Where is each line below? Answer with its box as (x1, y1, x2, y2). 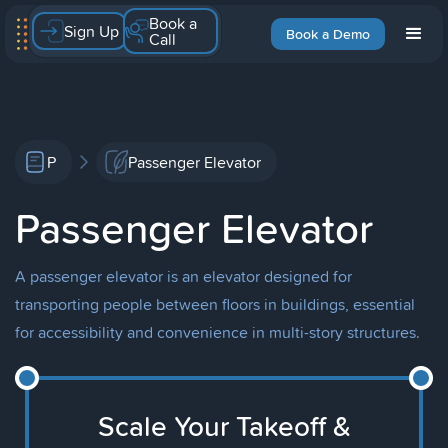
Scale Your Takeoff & (97, 406, 351, 446)
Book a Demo (286, 24, 370, 44)
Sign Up (64, 20, 119, 42)
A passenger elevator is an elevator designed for (15, 265, 352, 287)
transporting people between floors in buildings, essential (15, 293, 415, 315)
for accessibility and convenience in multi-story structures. (15, 321, 420, 343)
